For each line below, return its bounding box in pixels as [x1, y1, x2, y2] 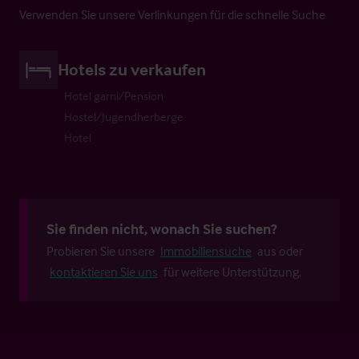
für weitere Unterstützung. [161, 263, 304, 280]
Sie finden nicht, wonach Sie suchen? [46, 219, 277, 238]
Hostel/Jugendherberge [64, 108, 184, 124]
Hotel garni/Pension [64, 87, 163, 103]
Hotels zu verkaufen [58, 58, 206, 79]
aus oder [255, 242, 303, 259]
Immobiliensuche [160, 242, 252, 259]
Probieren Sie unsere [46, 242, 157, 259]
